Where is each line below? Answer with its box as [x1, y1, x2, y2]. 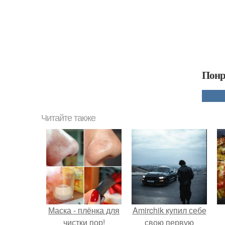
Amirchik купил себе [132, 204, 206, 216]
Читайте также [41, 113, 95, 123]
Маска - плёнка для [48, 204, 120, 216]
